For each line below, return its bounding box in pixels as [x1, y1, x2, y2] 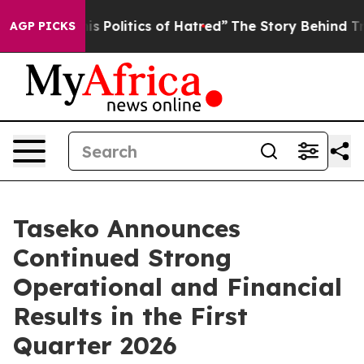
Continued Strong [13, 242, 232, 273]
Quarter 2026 [13, 330, 177, 361]
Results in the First [13, 301, 248, 331]
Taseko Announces [13, 213, 240, 244]
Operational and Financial [13, 271, 342, 302]
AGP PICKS [10, 19, 76, 33]
